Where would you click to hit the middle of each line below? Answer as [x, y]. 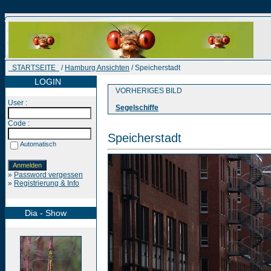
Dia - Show [37, 213]
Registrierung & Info [47, 183]
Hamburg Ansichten [97, 68]
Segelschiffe [137, 108]
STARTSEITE [34, 68]
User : [18, 103]
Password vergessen [48, 175]
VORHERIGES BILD [146, 91]
